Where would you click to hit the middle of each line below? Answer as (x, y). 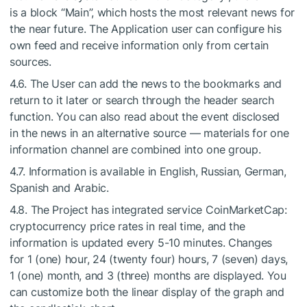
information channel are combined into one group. (135, 149)
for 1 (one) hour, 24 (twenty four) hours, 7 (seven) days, (149, 259)
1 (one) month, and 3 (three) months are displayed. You (148, 275)
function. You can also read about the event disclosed (145, 116)
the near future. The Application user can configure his (146, 29)
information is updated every (84, 243)
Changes (249, 243)
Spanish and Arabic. (59, 188)
